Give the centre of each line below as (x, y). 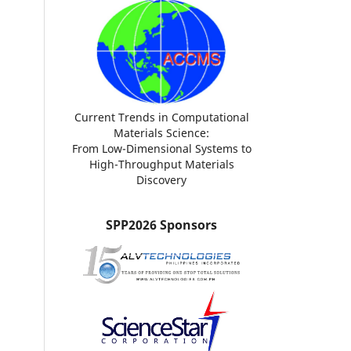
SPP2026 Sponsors (161, 224)
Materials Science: (161, 133)
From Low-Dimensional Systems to (161, 149)
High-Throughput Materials (161, 165)
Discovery (161, 180)
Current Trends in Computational (161, 118)
